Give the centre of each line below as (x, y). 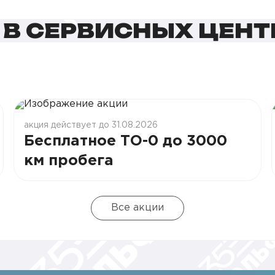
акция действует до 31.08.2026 (91, 125)
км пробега (68, 161)
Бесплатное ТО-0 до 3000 (125, 141)
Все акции (137, 208)
